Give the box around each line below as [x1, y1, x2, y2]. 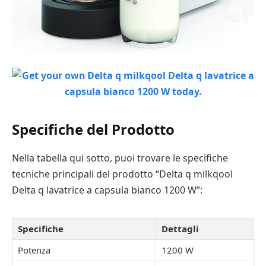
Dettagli [161, 222, 199, 235]
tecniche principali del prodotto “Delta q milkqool [12, 167, 233, 180]
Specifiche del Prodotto [12, 119, 175, 139]
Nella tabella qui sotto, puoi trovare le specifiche [12, 151, 228, 164]
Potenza [18, 243, 50, 256]
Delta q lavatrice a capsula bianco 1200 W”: [12, 183, 202, 197]
